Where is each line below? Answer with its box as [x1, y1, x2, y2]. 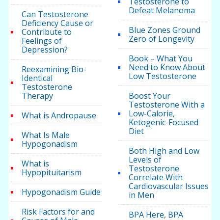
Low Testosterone [128, 71, 196, 82]
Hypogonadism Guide [22, 187, 101, 198]
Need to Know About [128, 62, 205, 73]
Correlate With [128, 172, 183, 183]
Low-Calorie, [128, 108, 175, 119]
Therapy [22, 90, 54, 102]
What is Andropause [22, 110, 97, 121]
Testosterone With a [128, 99, 205, 110]
